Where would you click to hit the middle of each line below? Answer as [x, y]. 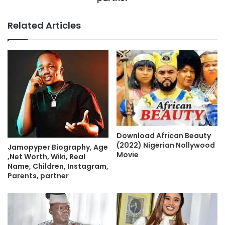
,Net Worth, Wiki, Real [46, 157]
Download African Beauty [164, 136]
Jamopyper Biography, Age [58, 147]
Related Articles [44, 25]
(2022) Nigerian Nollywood [166, 145]
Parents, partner [38, 176]
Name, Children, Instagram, [58, 166]
